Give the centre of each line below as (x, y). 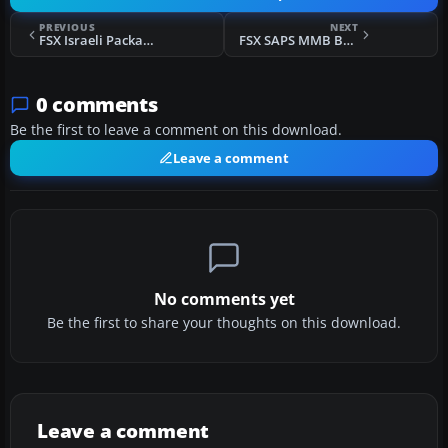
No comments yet (224, 299)
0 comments (97, 105)
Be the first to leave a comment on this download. (176, 130)
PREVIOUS (67, 27)
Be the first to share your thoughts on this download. (224, 323)
